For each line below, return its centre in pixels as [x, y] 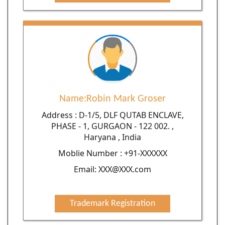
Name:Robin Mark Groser [113, 99]
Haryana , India [113, 137]
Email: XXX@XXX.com [113, 169]
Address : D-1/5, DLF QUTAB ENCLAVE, [113, 115]
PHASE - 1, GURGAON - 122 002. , [113, 126]
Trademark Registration [113, 203]
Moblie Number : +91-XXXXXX [113, 153]
